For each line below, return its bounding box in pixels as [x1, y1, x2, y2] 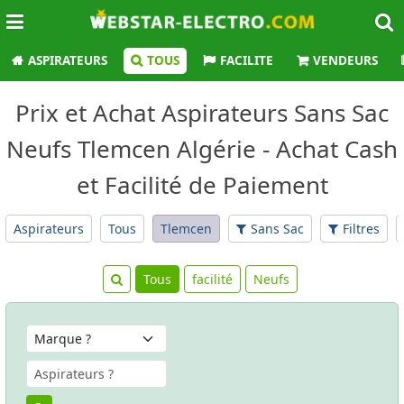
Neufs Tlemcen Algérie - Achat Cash [6, 133, 398, 165]
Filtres [343, 220, 380, 237]
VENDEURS [313, 52, 378, 69]
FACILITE [220, 52, 273, 69]
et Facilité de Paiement [76, 169, 328, 201]
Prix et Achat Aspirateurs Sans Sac [15, 96, 389, 129]
